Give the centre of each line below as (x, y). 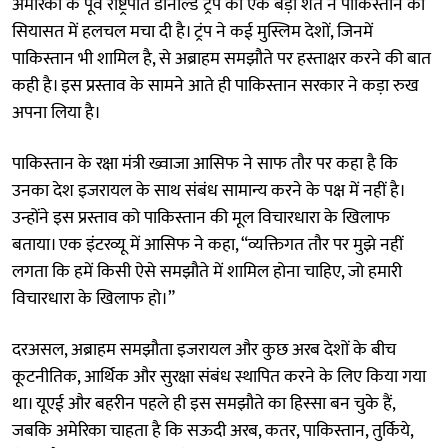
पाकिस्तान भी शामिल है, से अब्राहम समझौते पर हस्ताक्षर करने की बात (221, 58)
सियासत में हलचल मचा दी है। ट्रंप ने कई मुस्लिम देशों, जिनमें (192, 31)
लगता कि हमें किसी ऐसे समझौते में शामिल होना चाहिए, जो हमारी (207, 271)
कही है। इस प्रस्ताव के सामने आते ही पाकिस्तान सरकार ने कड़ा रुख (215, 85)
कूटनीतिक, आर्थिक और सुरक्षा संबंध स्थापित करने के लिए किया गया (219, 376)
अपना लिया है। (56, 112)
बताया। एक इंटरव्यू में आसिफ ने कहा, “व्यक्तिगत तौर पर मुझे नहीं (207, 244)
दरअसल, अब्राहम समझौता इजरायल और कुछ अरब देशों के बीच (204, 349)
